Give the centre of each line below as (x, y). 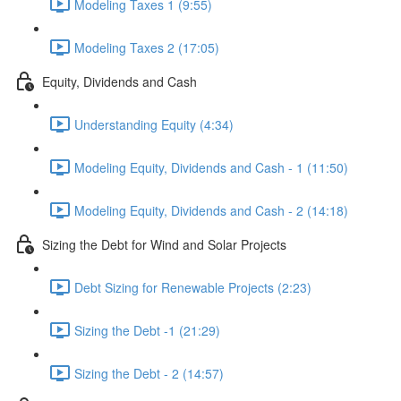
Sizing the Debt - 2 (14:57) (149, 373)
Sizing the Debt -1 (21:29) (147, 330)
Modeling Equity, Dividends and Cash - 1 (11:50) (211, 167)
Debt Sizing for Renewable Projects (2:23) (193, 287)
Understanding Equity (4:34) (154, 124)
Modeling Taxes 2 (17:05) (147, 47)
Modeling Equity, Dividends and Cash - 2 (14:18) (211, 210)
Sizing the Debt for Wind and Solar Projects (164, 244)
